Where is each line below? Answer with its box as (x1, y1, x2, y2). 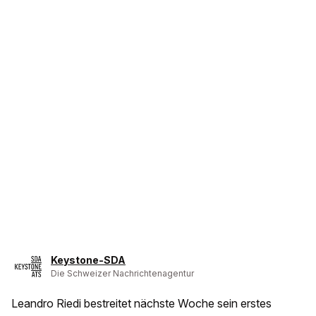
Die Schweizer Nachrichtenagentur (51, 268, 194, 279)
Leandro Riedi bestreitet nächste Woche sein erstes (11, 296, 272, 311)
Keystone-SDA (51, 254, 126, 267)
